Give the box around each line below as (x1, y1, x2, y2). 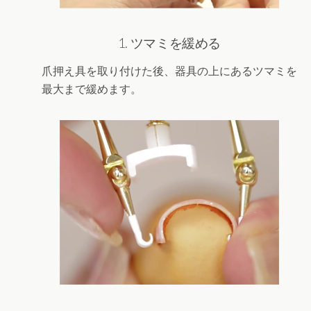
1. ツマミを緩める (117, 35, 221, 51)
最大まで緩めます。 (42, 82, 142, 96)
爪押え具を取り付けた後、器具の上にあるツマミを (42, 64, 297, 78)
